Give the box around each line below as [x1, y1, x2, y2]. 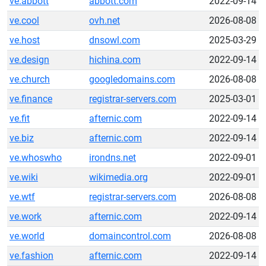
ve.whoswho [9, 152, 62, 163]
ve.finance [9, 93, 52, 104]
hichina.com [89, 54, 141, 65]
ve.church [9, 74, 50, 85]
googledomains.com [89, 74, 175, 85]
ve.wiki [9, 172, 38, 183]
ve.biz [9, 132, 34, 144]
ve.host [9, 34, 40, 46]
